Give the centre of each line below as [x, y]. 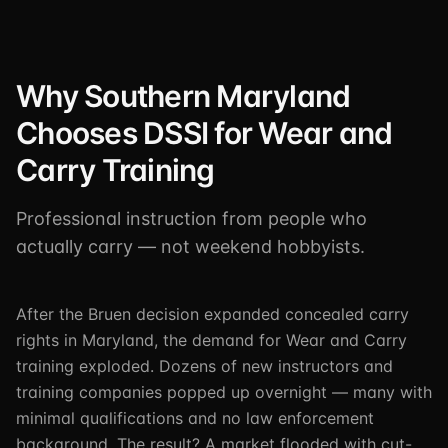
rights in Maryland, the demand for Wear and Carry [211, 340]
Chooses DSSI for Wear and [204, 133]
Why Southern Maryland [183, 96]
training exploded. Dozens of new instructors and [204, 366]
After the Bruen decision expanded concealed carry [212, 314]
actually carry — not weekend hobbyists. [190, 246]
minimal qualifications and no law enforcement [195, 418]
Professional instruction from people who [191, 218]
